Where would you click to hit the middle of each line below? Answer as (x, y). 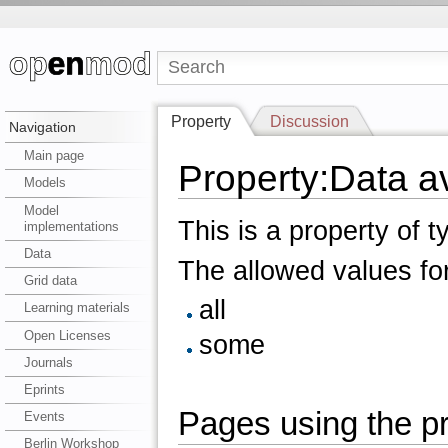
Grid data (50, 281)
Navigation (42, 127)
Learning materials (76, 308)
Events (44, 417)
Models (44, 183)
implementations (71, 226)
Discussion (310, 121)
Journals (48, 362)
